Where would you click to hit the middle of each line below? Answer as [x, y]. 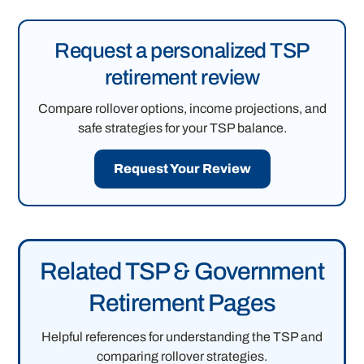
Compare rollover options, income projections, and [182, 109]
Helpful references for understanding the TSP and [182, 337]
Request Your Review [182, 169]
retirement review [182, 78]
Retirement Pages [182, 303]
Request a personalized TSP [182, 51]
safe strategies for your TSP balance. [182, 128]
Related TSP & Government [182, 272]
